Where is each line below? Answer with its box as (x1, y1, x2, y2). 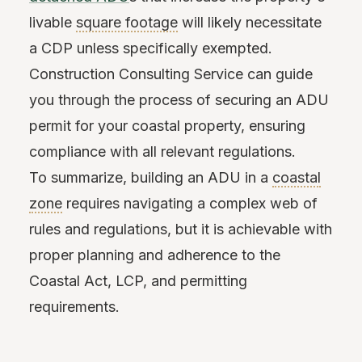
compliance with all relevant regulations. (29, 143, 296, 160)
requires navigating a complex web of (62, 195, 318, 212)
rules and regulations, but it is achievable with (29, 221, 332, 238)
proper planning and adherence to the (29, 246, 280, 263)
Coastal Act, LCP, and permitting (29, 272, 247, 289)
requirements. (29, 298, 120, 315)
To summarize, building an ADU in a (29, 169, 272, 186)
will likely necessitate (178, 14, 322, 31)
